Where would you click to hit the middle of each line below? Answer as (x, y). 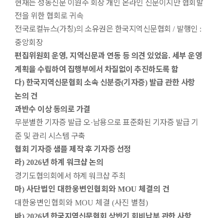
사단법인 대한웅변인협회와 (72, 188)
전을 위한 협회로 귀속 (49, 15)
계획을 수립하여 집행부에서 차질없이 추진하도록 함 (97, 69)
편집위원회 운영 (40, 55)
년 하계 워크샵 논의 (72, 162)
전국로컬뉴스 (36, 28)
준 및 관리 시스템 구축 (50, 135)
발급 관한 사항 (172, 82)
